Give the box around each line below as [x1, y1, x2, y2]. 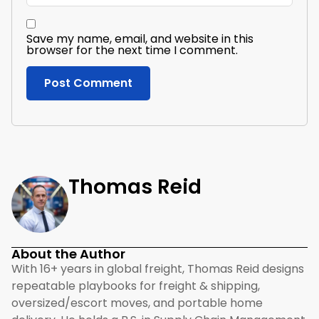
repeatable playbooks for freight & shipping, [11, 277, 260, 294]
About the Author [11, 244, 125, 263]
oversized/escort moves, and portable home [11, 294, 263, 311]
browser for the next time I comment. [26, 41, 238, 58]
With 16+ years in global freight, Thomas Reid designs [11, 260, 304, 277]
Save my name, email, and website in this [26, 30, 253, 47]
